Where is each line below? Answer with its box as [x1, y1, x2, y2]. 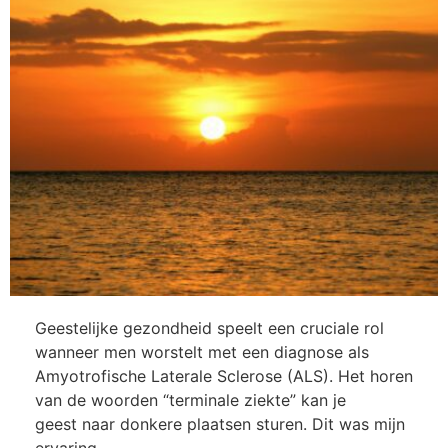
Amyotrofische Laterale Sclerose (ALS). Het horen [35, 366, 413, 387]
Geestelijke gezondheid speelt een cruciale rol [35, 318, 384, 339]
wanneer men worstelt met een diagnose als [35, 342, 369, 363]
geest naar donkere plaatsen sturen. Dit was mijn [35, 414, 405, 435]
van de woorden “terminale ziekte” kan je [35, 390, 346, 411]
